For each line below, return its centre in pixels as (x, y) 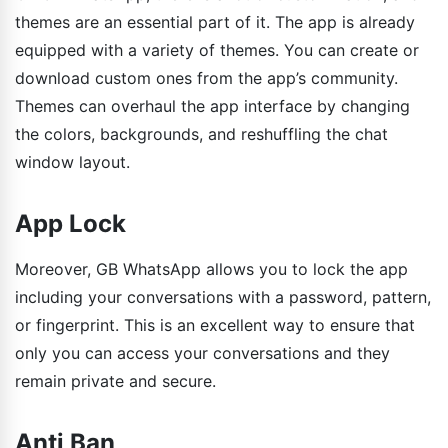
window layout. (72, 161)
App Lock (70, 223)
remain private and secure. (115, 380)
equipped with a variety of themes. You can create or (217, 49)
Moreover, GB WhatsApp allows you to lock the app (211, 268)
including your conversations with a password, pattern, (223, 296)
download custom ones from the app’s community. (206, 77)
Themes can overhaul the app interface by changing (212, 105)
